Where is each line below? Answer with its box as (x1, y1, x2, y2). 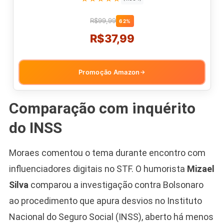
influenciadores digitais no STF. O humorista (8, 163, 187, 174)
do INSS (8, 118, 62, 136)
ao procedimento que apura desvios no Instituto (8, 195, 202, 206)
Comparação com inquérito (8, 99, 195, 117)
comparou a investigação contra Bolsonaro (28, 179, 203, 190)
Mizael (186, 163, 214, 174)
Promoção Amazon (78, 67, 140, 76)
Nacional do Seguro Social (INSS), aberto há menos (8, 211, 213, 222)
